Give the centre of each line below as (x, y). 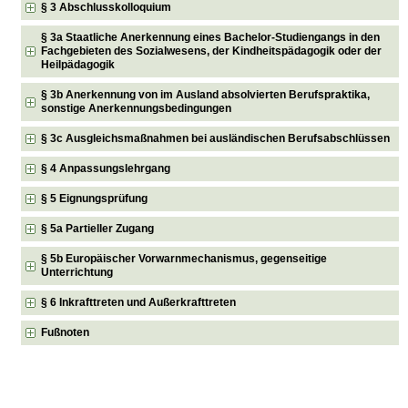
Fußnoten (66, 332)
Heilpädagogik (80, 64)
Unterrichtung (77, 272)
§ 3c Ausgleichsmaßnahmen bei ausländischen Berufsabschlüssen (216, 138)
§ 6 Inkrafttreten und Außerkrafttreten (139, 302)
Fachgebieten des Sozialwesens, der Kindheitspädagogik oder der (212, 51)
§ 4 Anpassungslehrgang (106, 168)
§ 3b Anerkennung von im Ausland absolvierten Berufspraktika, (206, 94)
